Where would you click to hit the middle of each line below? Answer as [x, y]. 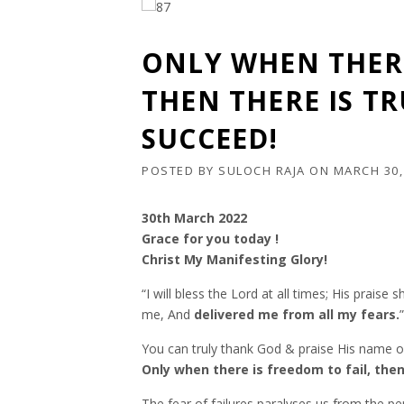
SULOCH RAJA [262, 170]
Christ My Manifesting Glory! [234, 259]
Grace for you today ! [210, 239]
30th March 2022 [194, 218]
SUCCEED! [210, 138]
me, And [168, 314]
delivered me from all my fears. [297, 314]
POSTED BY [180, 170]
